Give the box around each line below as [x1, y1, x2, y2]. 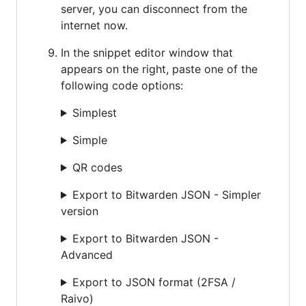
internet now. [61, 18, 128, 32]
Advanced [61, 247, 113, 262]
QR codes [72, 160, 122, 174]
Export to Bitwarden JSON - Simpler [72, 187, 261, 201]
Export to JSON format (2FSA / [72, 275, 236, 289]
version [61, 204, 98, 218]
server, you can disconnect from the [61, 1, 247, 16]
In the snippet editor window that [61, 45, 233, 59]
